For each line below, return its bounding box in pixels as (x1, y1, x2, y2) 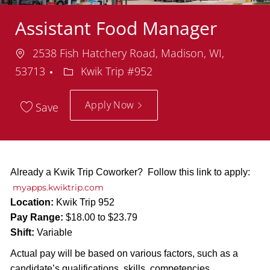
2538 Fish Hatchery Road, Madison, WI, (29, 45, 224, 60)
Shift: (10, 227, 34, 237)
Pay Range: (10, 212, 63, 222)
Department (62, 63, 123, 78)
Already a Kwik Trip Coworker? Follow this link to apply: (10, 166, 250, 177)
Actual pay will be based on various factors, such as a (10, 248, 238, 259)
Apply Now (84, 98, 137, 111)
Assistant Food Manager (14, 15, 217, 40)
